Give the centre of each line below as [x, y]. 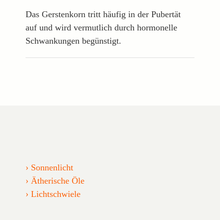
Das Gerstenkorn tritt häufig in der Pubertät [103, 14]
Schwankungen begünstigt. [74, 41]
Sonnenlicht [52, 167]
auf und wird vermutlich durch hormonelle [102, 27]
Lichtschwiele [56, 194]
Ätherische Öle [58, 180]
